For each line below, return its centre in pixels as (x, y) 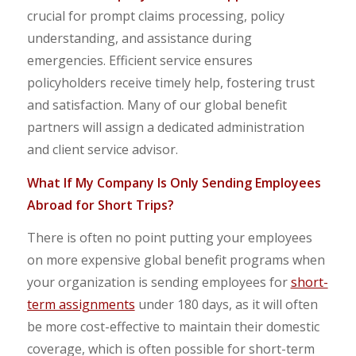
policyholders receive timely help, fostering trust (170, 83)
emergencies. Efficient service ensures (139, 61)
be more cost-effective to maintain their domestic (173, 327)
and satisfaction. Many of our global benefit (157, 105)
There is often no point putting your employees (169, 238)
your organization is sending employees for (159, 282)
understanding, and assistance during (139, 39)
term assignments (81, 305)
